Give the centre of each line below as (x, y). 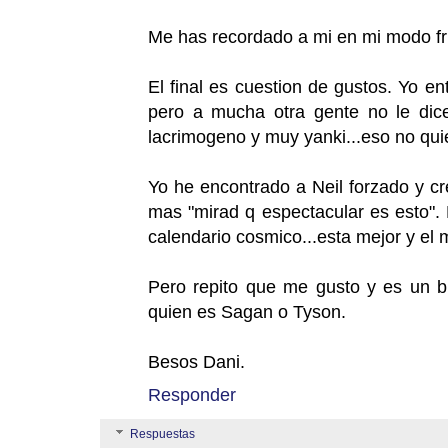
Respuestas (163, 434)
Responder (192, 395)
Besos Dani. (196, 362)
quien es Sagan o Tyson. (247, 312)
